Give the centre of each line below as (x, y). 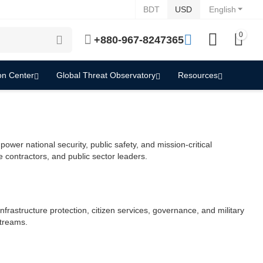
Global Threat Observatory (106, 75)
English (222, 9)
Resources (198, 75)
